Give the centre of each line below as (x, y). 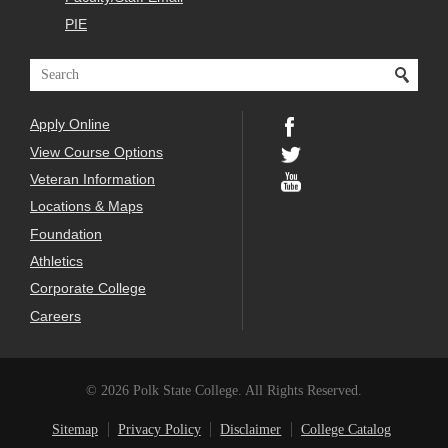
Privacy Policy (159, 429)
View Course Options (96, 151)
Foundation (66, 233)
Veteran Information (92, 178)
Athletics (56, 261)
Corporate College (88, 288)
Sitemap (75, 429)
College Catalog (346, 429)
